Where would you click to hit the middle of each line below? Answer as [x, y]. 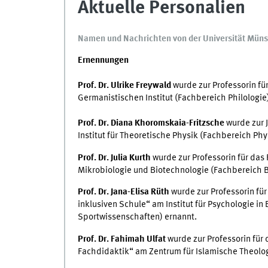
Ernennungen [103, 61]
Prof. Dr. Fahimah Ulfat [121, 239]
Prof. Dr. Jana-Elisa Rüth [123, 192]
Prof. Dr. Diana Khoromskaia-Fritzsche [151, 124]
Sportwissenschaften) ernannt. [137, 217]
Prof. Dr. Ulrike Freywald [124, 86]
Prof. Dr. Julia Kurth [114, 158]
